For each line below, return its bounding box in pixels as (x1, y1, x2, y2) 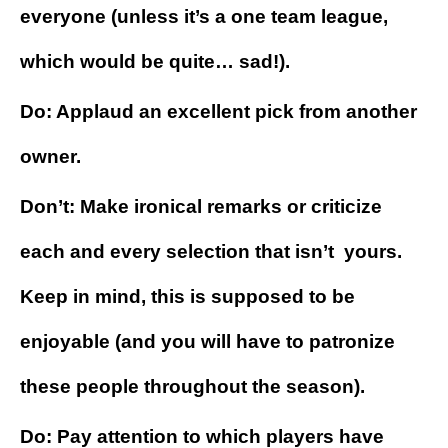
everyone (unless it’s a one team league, (20, 6, 388, 28)
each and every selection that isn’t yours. (20, 241, 402, 263)
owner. (20, 146, 81, 168)
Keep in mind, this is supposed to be (20, 286, 355, 308)
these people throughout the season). (20, 376, 365, 398)
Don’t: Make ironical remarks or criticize (20, 196, 382, 218)
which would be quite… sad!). (20, 51, 290, 73)
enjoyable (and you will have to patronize (20, 331, 395, 353)
